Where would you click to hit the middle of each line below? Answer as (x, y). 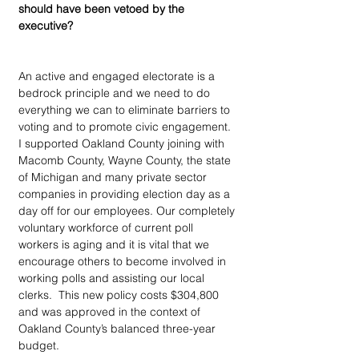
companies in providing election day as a (126, 194)
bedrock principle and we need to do (116, 93)
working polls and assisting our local (113, 278)
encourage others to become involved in (124, 261)
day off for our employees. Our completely (128, 210)
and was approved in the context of (111, 311)
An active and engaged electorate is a (118, 76)
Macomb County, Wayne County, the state (126, 160)
